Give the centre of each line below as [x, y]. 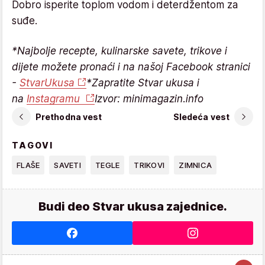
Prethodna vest [69, 117]
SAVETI [67, 165]
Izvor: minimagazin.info [149, 99]
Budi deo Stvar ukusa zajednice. [132, 206]
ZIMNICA [195, 165]
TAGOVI [33, 145]
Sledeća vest [201, 117]
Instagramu [55, 99]
